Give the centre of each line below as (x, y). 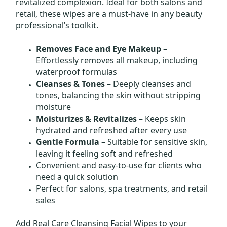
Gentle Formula (68, 142)
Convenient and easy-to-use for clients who (119, 165)
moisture (54, 107)
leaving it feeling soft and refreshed (105, 153)
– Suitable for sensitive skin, (154, 142)
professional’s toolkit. (57, 25)
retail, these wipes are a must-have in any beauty (109, 13)
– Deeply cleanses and (148, 83)
